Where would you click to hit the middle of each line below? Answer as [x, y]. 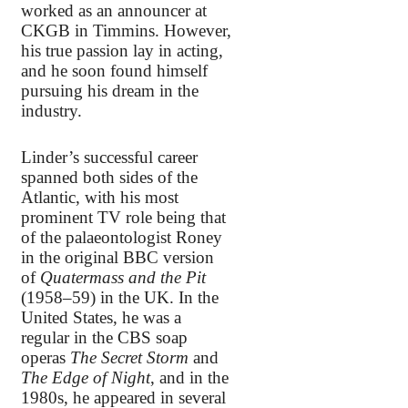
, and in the [189, 377]
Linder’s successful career [109, 157]
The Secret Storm [132, 357]
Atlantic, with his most [100, 197]
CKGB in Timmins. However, [126, 31]
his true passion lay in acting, [122, 51]
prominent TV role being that [123, 217]
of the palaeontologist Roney [122, 237]
